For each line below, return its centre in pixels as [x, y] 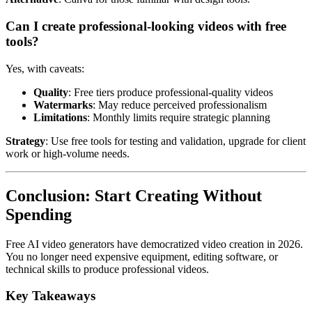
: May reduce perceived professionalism [180, 104]
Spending [39, 214]
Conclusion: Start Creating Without [134, 195]
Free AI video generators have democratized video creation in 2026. [154, 244]
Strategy [25, 141]
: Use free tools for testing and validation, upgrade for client [175, 141]
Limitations [60, 117]
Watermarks [63, 104]
